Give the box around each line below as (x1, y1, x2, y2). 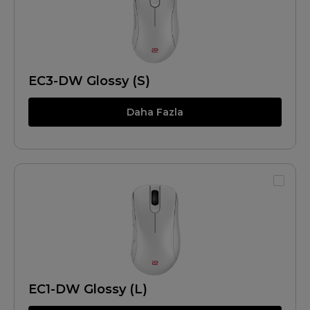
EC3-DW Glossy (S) (28, 73, 150, 89)
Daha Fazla (127, 106, 183, 118)
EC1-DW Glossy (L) (28, 282, 147, 297)
